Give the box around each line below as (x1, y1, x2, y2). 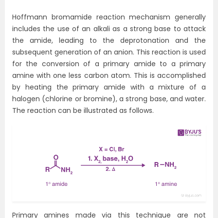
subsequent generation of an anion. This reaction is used (12, 47, 206, 57)
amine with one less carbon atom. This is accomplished (12, 71, 206, 80)
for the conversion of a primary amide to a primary (12, 59, 206, 69)
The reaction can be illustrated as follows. (12, 106, 154, 115)
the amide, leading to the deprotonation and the (12, 36, 206, 45)
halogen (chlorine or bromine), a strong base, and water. (12, 94, 206, 104)
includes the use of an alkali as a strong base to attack (12, 24, 206, 34)
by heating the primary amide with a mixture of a (12, 82, 206, 92)
